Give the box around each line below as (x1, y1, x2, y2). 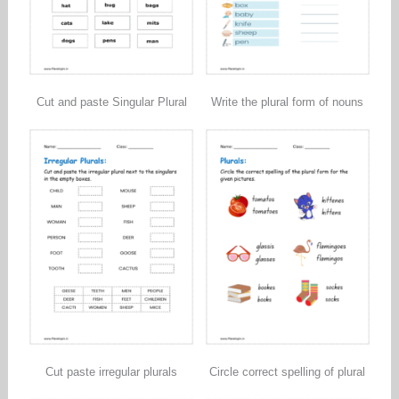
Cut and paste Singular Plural (36, 94, 187, 109)
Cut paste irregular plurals (45, 364, 178, 379)
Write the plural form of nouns (211, 94, 364, 109)
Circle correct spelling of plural (209, 364, 366, 379)
